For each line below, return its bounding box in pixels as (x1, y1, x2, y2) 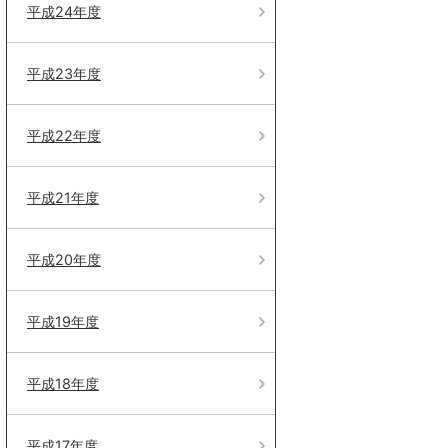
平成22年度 (27, 127, 101, 144)
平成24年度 (27, 3, 101, 20)
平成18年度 (27, 375, 99, 392)
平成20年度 (27, 251, 101, 268)
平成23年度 (27, 65, 101, 82)
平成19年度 (27, 313, 99, 330)
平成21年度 (27, 189, 99, 206)
